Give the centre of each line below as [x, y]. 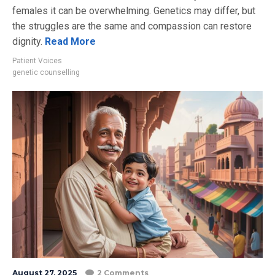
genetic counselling [46, 72]
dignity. [27, 41]
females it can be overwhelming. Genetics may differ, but [134, 10]
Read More [69, 41]
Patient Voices [37, 60]
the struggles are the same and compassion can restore [132, 26]
